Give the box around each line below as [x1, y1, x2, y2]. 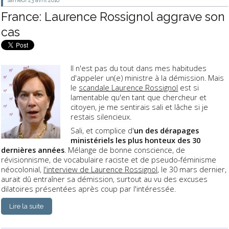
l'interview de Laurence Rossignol [43, 164, 157, 175]
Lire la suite [9, 202, 44, 210]
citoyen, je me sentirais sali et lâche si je [71, 102, 209, 112]
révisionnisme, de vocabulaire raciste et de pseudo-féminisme [1, 154, 216, 165]
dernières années [1, 145, 64, 155]
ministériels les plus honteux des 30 [71, 135, 201, 146]
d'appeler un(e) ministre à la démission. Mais [71, 73, 224, 83]
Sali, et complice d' [71, 125, 134, 136]
